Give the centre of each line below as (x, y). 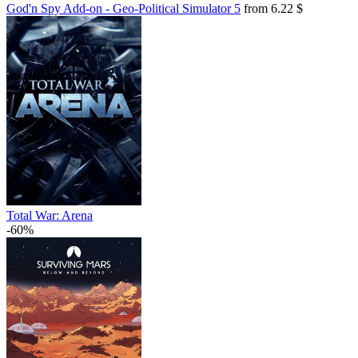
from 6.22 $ (272, 8)
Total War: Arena (50, 215)
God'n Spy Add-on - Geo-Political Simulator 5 (123, 8)
